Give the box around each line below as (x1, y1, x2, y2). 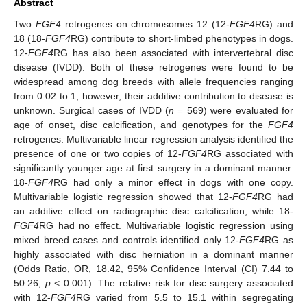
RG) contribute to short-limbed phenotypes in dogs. (71, 32, 294, 44)
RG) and (255, 18, 294, 29)
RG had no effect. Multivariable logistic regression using (39, 219, 293, 231)
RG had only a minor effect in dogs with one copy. (53, 176, 293, 188)
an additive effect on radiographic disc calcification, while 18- (14, 205, 293, 217)
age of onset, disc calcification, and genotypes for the (14, 119, 268, 130)
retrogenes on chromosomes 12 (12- (60, 18, 230, 29)
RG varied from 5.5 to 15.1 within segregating (76, 291, 293, 303)
